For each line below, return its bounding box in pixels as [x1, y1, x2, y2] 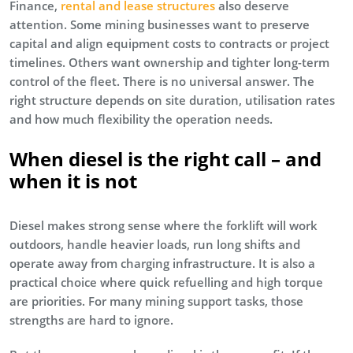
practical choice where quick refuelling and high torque [9, 273, 323, 290]
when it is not [9, 167, 137, 194]
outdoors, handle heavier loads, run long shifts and [9, 236, 300, 252]
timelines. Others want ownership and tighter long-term [9, 54, 329, 70]
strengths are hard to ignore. [9, 311, 173, 328]
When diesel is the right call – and [9, 145, 321, 172]
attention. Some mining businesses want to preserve [9, 16, 310, 32]
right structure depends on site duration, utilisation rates [9, 91, 335, 108]
